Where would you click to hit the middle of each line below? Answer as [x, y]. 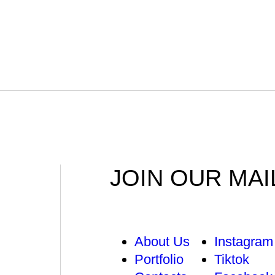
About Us [162, 241]
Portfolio [159, 259]
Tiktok [232, 259]
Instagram [244, 241]
